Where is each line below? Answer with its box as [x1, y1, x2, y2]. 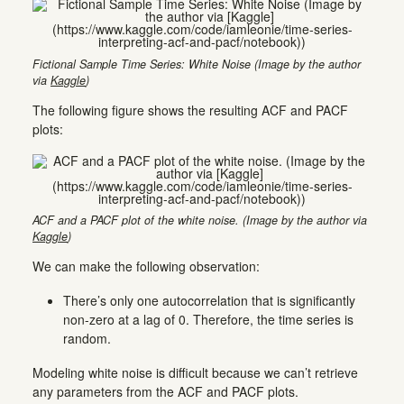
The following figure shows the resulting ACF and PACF [32, 100, 348, 119]
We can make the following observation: [32, 257, 260, 276]
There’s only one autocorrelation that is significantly [63, 291, 355, 310]
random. [63, 329, 111, 348]
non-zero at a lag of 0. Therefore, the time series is [63, 310, 353, 329]
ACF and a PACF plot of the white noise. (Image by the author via [32, 212, 367, 229]
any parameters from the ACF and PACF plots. [32, 382, 298, 401]
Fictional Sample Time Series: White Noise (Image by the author [32, 55, 361, 72]
